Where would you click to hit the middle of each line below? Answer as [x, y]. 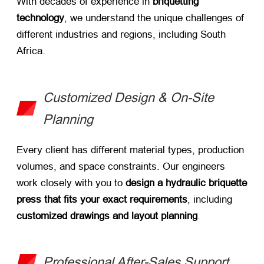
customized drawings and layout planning [107, 216]
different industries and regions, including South [121, 35]
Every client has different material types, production [130, 150]
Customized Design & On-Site [128, 97]
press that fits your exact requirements [102, 199]
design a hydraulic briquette [186, 183]
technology [40, 18]
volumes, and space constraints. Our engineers [121, 166]
